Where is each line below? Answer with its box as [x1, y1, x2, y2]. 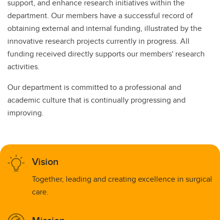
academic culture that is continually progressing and [7, 94, 186, 106]
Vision [32, 154, 58, 168]
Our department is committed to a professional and [7, 81, 181, 93]
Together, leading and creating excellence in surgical [32, 173, 212, 185]
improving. [7, 107, 44, 118]
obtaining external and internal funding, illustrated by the [7, 22, 202, 34]
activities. [7, 60, 40, 72]
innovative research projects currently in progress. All [7, 35, 190, 47]
